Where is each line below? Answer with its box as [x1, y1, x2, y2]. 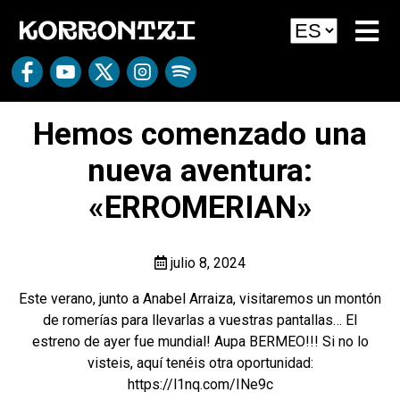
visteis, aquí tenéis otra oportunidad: [87, 354, 313, 371]
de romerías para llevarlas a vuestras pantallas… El [43, 312, 357, 329]
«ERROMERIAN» [87, 189, 312, 226]
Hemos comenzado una [33, 116, 367, 153]
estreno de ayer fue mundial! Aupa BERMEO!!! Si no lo [31, 333, 369, 350]
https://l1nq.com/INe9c [127, 376, 273, 393]
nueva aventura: [87, 153, 312, 189]
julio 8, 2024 [167, 254, 246, 271]
